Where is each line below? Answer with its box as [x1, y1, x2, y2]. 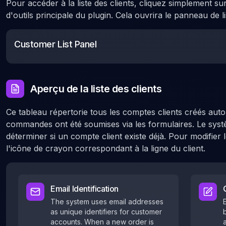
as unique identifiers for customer [50, 207, 162, 216]
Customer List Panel [14, 39, 97, 49]
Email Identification [50, 184, 119, 194]
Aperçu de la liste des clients [30, 83, 161, 95]
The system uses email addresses [50, 197, 163, 206]
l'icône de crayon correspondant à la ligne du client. [6, 143, 205, 153]
